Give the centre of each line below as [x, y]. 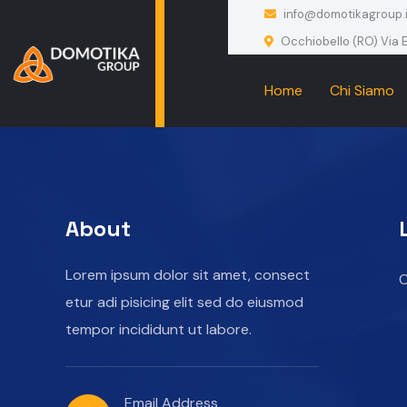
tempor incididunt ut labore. [159, 329]
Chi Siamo [362, 90]
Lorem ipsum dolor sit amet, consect [188, 275]
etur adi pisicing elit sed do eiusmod [184, 302]
